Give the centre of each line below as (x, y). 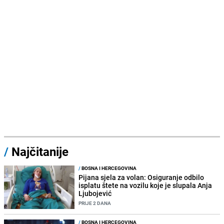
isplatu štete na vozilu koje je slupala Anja (145, 185)
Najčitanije (40, 152)
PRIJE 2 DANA (95, 203)
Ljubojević (95, 193)
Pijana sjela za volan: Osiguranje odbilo (141, 177)
